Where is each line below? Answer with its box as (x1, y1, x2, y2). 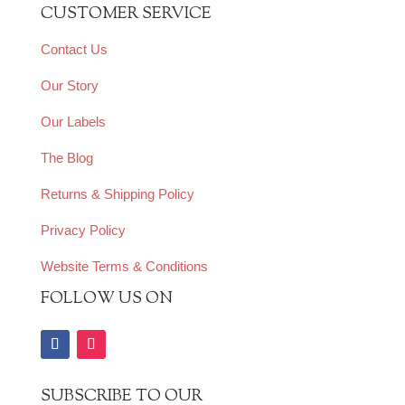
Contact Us (40, 42, 108, 58)
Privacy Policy (40, 222, 126, 239)
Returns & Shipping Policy (40, 186, 194, 202)
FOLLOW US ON (40, 287, 173, 312)
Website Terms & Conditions (40, 259, 208, 275)
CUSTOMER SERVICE (40, 3, 212, 27)
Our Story (40, 78, 99, 94)
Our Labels (40, 114, 106, 130)
